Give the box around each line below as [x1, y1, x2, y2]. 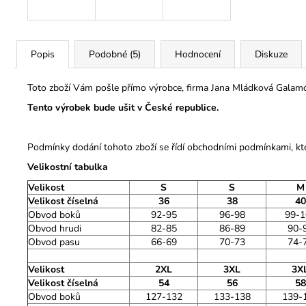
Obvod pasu [28, 236, 80, 249]
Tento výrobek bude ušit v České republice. [27, 101, 219, 114]
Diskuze [255, 48, 288, 61]
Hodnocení [175, 48, 221, 61]
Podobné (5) [89, 48, 141, 61]
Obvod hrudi [28, 222, 81, 235]
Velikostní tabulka [27, 161, 108, 173]
